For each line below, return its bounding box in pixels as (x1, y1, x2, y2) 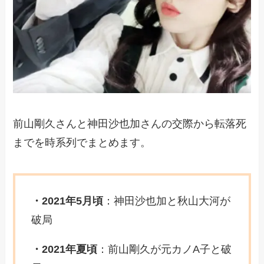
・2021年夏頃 (31, 243, 98, 255)
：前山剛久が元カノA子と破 (97, 243, 232, 255)
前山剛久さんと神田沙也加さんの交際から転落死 (13, 117, 247, 130)
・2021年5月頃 (31, 194, 104, 207)
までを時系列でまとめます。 (13, 136, 151, 148)
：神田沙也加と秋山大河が (103, 194, 231, 207)
